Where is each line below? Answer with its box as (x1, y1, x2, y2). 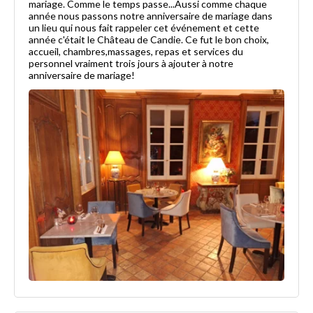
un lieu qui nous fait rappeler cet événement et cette (29, 21, 259, 34)
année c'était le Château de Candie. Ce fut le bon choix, (29, 33, 269, 45)
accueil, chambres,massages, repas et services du (29, 45, 243, 57)
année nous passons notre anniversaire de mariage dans (29, 9, 272, 22)
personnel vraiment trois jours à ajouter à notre (29, 57, 233, 69)
